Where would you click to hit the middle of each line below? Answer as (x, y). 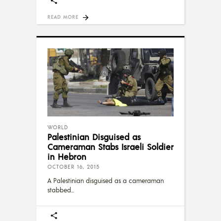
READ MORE (63, 17)
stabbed (59, 190)
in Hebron (67, 157)
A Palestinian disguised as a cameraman (106, 181)
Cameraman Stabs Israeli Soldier (110, 147)
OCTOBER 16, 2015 (74, 167)
